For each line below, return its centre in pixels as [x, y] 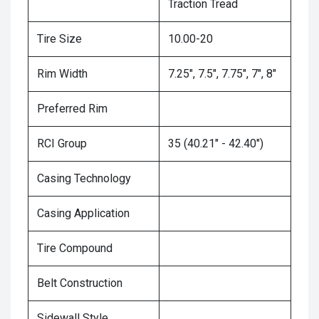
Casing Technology [84, 179]
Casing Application [83, 214]
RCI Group [62, 144]
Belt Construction [80, 283]
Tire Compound [75, 249]
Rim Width [62, 74]
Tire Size [59, 39]
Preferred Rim [72, 109]
